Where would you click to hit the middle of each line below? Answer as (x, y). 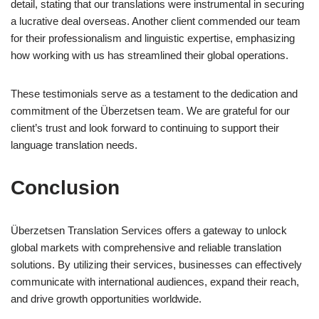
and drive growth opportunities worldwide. (106, 298)
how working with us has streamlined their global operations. (150, 55)
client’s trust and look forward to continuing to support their (145, 127)
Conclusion (65, 187)
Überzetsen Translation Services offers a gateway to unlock (149, 230)
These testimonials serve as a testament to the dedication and (154, 93)
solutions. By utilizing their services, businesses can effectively (156, 264)
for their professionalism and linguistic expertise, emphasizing (153, 38)
